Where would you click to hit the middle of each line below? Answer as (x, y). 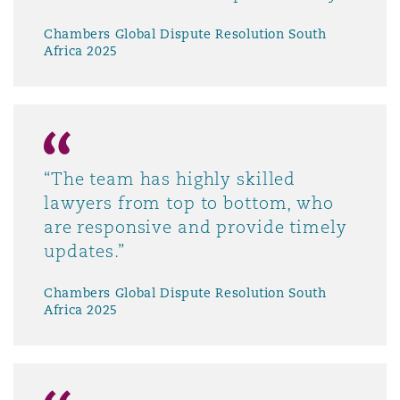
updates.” (84, 251)
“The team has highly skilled (170, 179)
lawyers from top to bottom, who (189, 203)
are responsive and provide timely (196, 227)
